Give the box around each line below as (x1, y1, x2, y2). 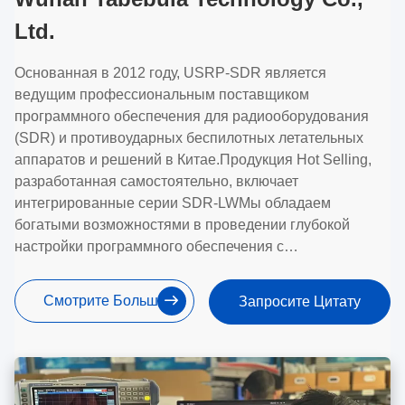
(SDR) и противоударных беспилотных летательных (14, 129, 363, 146)
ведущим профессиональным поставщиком (14, 86, 309, 102)
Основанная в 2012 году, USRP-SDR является (14, 64, 326, 80)
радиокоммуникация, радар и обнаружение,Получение (14, 281, 383, 297)
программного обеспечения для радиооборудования (14, 108, 369, 124)
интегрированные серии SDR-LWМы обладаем (14, 194, 331, 211)
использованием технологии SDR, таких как (14, 259, 309, 276)
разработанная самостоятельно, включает (14, 173, 298, 189)
